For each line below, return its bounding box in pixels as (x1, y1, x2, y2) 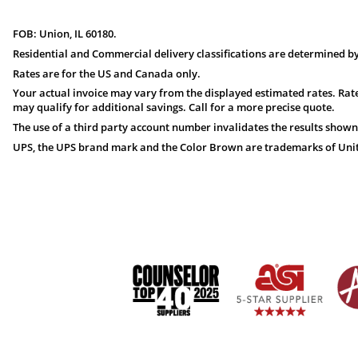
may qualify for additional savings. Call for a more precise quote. (13, 100, 335, 115)
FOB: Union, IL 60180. (13, 26, 117, 42)
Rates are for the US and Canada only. (13, 66, 201, 81)
